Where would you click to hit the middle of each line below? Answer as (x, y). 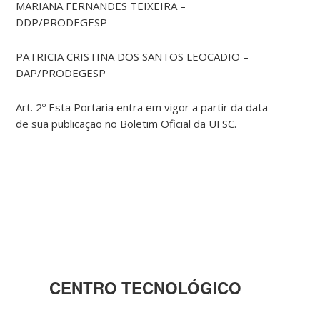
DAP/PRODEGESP (61, 73)
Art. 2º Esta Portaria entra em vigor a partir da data (142, 107)
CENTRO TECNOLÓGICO (146, 288)
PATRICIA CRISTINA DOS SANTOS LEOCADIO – (132, 57)
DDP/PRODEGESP (62, 22)
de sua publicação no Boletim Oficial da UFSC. (126, 124)
